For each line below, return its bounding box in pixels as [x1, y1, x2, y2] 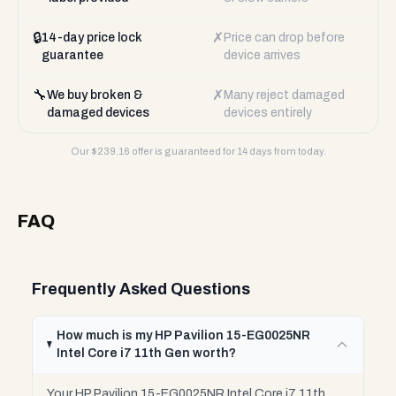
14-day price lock [42, 31, 142, 44]
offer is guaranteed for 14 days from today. [129, 146, 326, 156]
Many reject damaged [224, 88, 345, 102]
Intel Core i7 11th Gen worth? [57, 346, 237, 360]
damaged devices [47, 106, 149, 119]
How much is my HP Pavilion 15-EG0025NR [57, 329, 311, 342]
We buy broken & [47, 88, 142, 102]
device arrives [224, 49, 301, 62]
